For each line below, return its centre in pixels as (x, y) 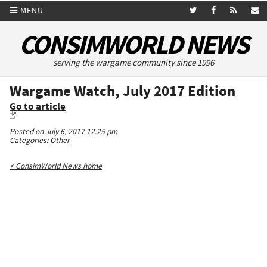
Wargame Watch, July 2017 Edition (122, 91)
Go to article (38, 107)
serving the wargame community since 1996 (133, 63)
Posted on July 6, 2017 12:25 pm (63, 132)
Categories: (30, 141)
